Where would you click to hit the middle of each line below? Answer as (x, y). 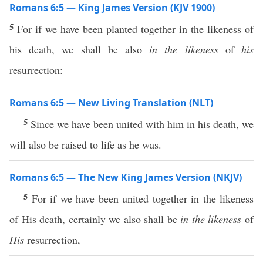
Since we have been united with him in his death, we (142, 124)
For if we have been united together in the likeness (142, 198)
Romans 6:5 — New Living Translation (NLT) (111, 103)
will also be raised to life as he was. (85, 144)
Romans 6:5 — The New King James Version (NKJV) (126, 177)
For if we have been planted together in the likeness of (135, 29)
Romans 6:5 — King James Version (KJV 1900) (112, 8)
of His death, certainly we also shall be (95, 219)
